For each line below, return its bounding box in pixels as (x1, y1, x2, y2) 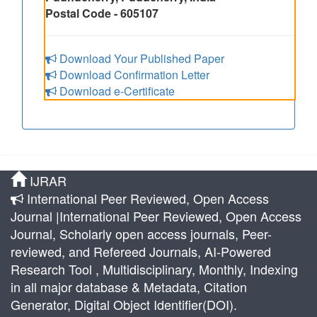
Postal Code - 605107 (45, 5, 158, 21)
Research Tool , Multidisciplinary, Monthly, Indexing (11, 260, 298, 278)
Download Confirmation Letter (57, 67, 209, 83)
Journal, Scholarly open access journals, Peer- (11, 224, 272, 243)
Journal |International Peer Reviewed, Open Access (11, 207, 301, 225)
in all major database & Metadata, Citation (11, 277, 247, 296)
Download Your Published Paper (57, 50, 224, 67)
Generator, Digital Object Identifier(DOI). (11, 295, 237, 313)
